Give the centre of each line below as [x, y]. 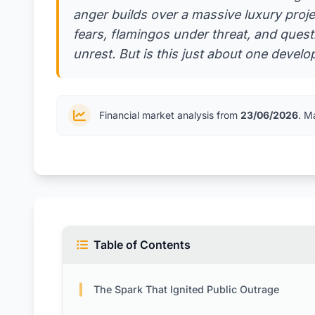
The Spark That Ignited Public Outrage [186, 290]
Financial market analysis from [170, 115]
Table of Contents [142, 245]
